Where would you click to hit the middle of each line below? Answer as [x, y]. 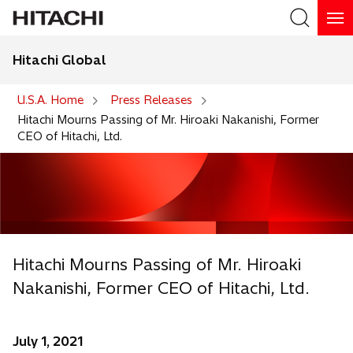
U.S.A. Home [50, 100]
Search [317, 86]
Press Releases [151, 100]
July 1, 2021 [48, 342]
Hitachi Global [59, 60]
